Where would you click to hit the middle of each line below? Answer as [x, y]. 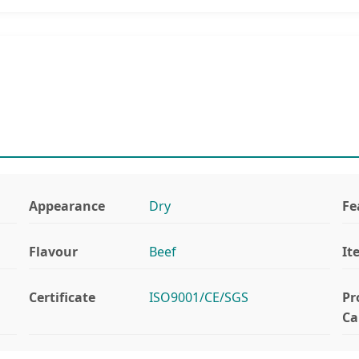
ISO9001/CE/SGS [198, 297]
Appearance [67, 206]
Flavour [53, 251]
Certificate [62, 297]
